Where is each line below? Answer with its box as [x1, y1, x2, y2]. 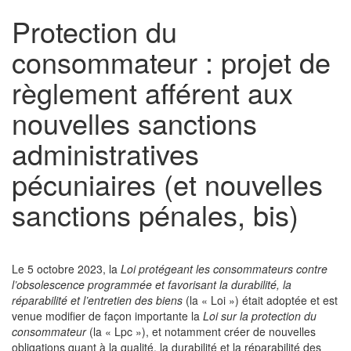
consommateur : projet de [12, 42, 331, 81]
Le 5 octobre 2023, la [12, 261, 121, 277]
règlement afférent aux [12, 72, 293, 112]
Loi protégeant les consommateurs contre [121, 261, 327, 277]
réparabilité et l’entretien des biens [12, 292, 183, 308]
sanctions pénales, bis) [12, 194, 299, 234]
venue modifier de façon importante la [12, 308, 203, 324]
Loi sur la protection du [203, 308, 317, 324]
